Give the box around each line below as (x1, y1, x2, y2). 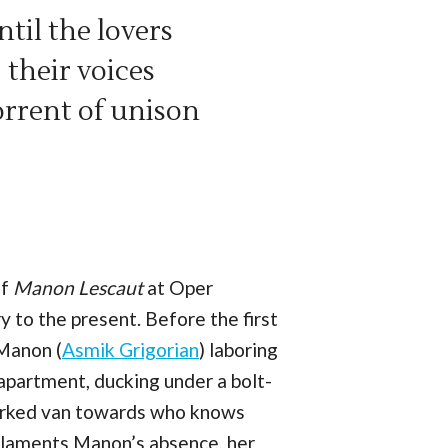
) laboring (199, 338, 278, 362)
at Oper (143, 276, 213, 300)
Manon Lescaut (13, 276, 143, 300)
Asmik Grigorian (62, 338, 199, 362)
